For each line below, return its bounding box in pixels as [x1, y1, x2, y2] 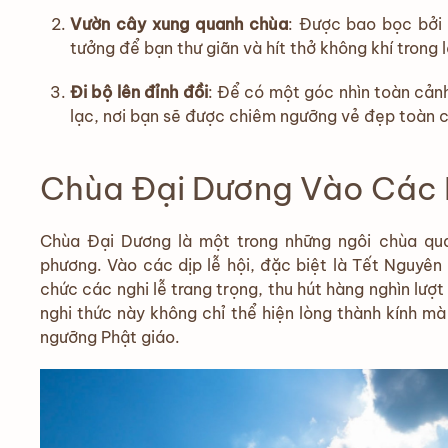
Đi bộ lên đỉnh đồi [70, 81, 208, 102]
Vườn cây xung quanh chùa [70, 13, 288, 34]
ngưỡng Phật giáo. [40, 326, 180, 347]
